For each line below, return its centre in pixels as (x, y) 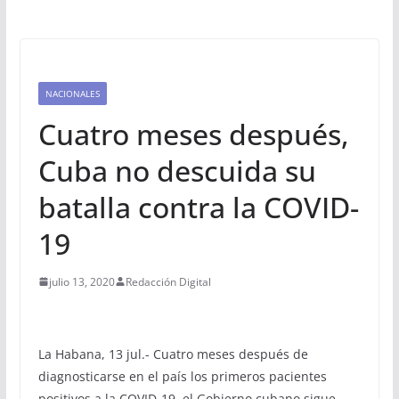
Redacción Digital (168, 281)
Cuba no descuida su (177, 170)
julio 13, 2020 (81, 281)
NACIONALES (72, 93)
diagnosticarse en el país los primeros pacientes (182, 376)
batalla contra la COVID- (198, 207)
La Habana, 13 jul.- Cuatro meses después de (173, 354)
